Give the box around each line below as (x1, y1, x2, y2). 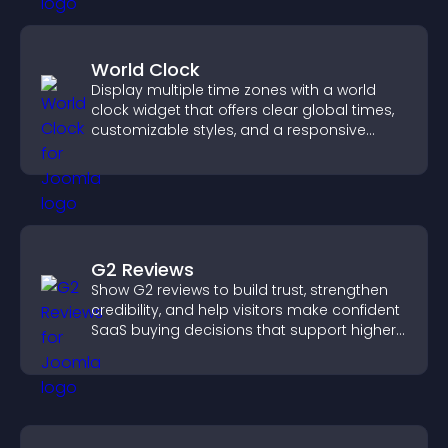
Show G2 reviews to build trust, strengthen (91, 280, 388, 300)
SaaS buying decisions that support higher (91, 320, 396, 340)
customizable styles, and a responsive (91, 120, 366, 140)
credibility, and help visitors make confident (91, 300, 400, 320)
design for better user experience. (91, 140, 330, 160)
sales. (91, 340, 132, 360)
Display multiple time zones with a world (91, 80, 376, 100)
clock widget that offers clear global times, (91, 100, 394, 120)
